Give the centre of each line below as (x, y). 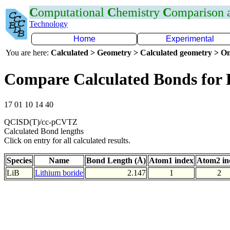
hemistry (139, 12)
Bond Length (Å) (116, 160)
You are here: (28, 53)
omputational (73, 12)
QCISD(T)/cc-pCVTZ (41, 122)
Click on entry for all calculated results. (67, 140)
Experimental (190, 39)
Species (19, 160)
